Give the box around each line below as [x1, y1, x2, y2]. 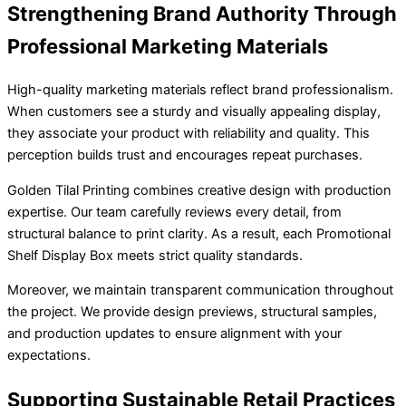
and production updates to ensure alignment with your [7, 325, 342, 343]
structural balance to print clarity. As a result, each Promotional [7, 225, 391, 242]
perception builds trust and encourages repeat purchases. [7, 147, 362, 164]
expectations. [7, 347, 91, 364]
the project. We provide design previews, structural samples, [7, 304, 377, 321]
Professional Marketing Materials [7, 34, 328, 59]
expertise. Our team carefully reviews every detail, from [7, 203, 342, 220]
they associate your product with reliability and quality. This [7, 125, 370, 142]
